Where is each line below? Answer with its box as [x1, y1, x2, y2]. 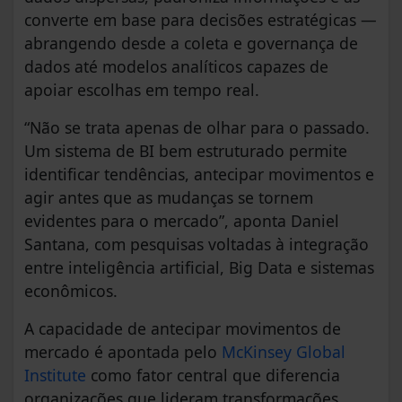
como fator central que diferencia [86, 364, 340, 387]
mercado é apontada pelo [24, 341, 222, 363]
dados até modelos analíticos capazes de [24, 56, 328, 78]
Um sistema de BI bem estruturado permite [24, 140, 347, 162]
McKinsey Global [222, 341, 345, 363]
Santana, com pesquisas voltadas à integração [24, 233, 369, 256]
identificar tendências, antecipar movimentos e [24, 163, 374, 186]
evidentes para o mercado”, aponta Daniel [24, 210, 339, 232]
